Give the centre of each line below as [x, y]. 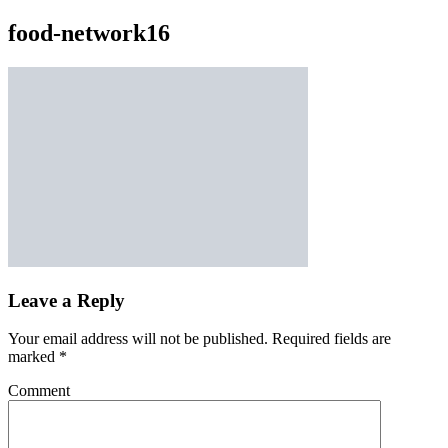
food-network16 [89, 32]
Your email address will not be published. [138, 339]
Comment [39, 391]
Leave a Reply [66, 300]
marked [33, 357]
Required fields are [329, 339]
